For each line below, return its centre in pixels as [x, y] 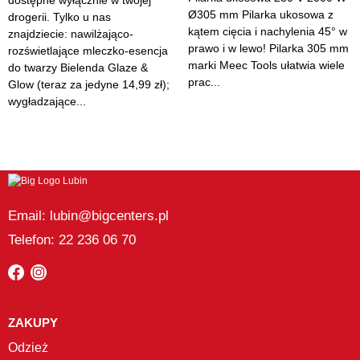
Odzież [28, 348]
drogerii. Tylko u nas [59, 17]
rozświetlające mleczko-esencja [88, 51]
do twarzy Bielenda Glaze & [78, 67]
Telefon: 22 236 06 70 [72, 240]
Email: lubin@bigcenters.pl [88, 216]
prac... [204, 82]
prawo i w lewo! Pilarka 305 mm [268, 48]
